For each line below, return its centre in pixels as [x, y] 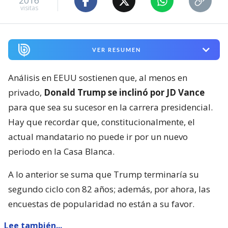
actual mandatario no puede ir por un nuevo [98, 137]
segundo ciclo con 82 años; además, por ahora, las [109, 189]
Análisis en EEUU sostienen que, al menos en [98, 78]
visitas [29, 8]
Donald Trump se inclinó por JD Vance [123, 93]
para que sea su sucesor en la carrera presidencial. [110, 107]
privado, [25, 93]
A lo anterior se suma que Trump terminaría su [104, 175]
